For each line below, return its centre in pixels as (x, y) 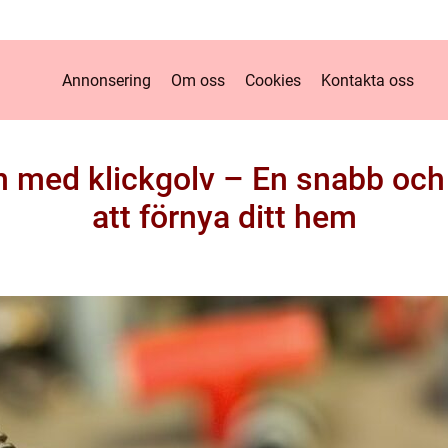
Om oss (198, 80)
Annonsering (106, 80)
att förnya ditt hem (224, 217)
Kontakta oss (367, 80)
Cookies (273, 80)
